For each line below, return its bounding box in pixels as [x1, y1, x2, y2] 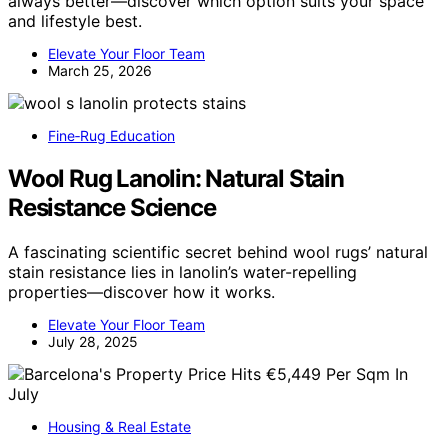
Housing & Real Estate [48, 417, 191, 435]
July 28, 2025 [48, 332, 138, 350]
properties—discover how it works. [8, 281, 275, 302]
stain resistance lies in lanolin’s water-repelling [8, 261, 357, 282]
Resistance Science [8, 192, 216, 222]
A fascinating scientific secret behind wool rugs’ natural [8, 241, 428, 262]
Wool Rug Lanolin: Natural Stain [8, 163, 344, 193]
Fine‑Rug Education [48, 126, 175, 144]
